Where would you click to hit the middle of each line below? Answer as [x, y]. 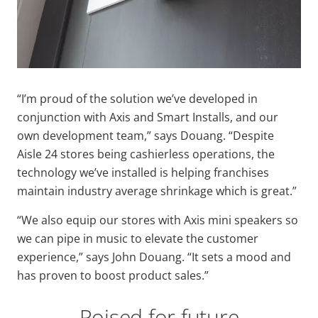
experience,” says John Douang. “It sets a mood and [154, 257]
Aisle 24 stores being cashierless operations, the [146, 154]
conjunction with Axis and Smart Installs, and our [148, 117]
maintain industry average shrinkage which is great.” [157, 191]
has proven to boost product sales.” [114, 275]
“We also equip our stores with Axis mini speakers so [158, 220]
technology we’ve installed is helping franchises [143, 172]
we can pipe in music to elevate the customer [138, 238]
